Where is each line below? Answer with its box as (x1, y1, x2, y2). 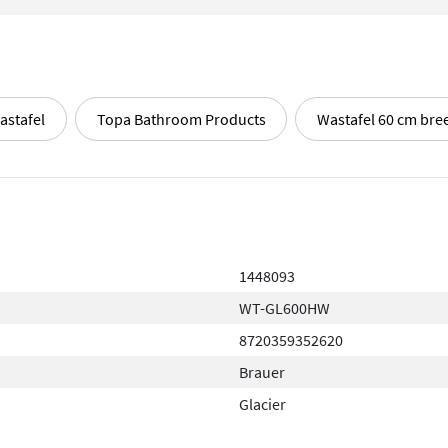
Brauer (239, 362, 285, 383)
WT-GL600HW (239, 298, 330, 319)
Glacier (239, 394, 286, 415)
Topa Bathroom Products (96, 108, 266, 129)
